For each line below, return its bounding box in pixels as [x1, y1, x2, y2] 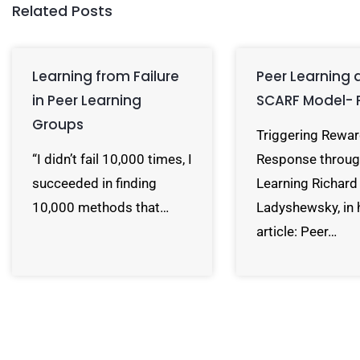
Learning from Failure [32, 67, 179, 86]
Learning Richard [256, 175, 358, 191]
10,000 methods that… [32, 199, 169, 215]
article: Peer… [256, 223, 337, 239]
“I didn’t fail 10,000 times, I [32, 151, 192, 167]
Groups [32, 115, 84, 134]
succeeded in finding [32, 175, 157, 191]
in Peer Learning [32, 91, 141, 110]
